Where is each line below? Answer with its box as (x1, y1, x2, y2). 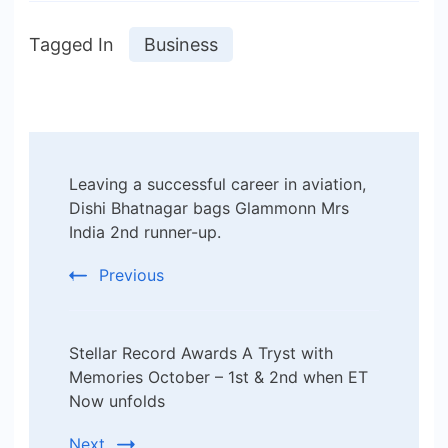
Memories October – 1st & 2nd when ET (69, 366, 368, 387)
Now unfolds (69, 390, 165, 411)
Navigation (28, 189, 217, 234)
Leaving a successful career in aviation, (69, 173, 366, 194)
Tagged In (29, 33, 114, 55)
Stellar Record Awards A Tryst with (69, 342, 333, 363)
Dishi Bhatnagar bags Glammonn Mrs (69, 197, 349, 218)
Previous (99, 264, 164, 285)
